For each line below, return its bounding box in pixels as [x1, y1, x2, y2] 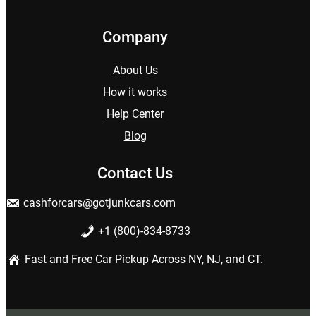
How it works [103, 85, 168, 99]
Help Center [107, 107, 164, 121]
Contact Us [97, 164, 174, 182]
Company [102, 28, 169, 47]
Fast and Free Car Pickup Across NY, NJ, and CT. [25, 252, 264, 266]
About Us [112, 63, 158, 77]
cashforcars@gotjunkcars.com [23, 195, 176, 209]
